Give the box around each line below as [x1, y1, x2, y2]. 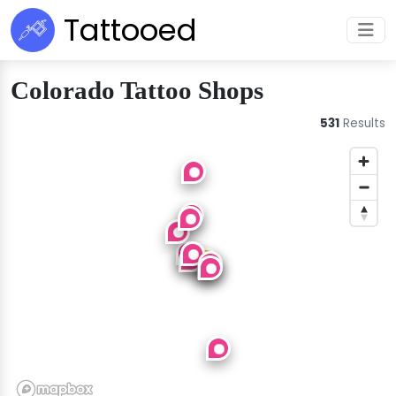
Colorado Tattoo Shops [11, 76, 263, 104]
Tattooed [64, 9, 197, 51]
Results [339, 115, 385, 132]
